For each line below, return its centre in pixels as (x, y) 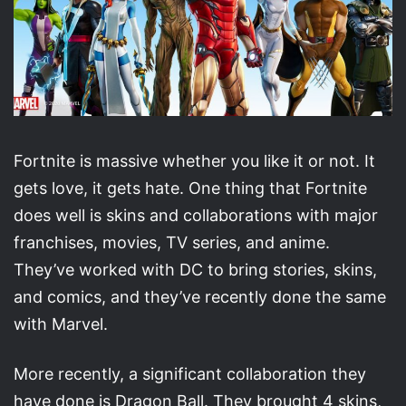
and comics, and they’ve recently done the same (200, 296)
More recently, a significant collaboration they (190, 373)
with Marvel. (61, 324)
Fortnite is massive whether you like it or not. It (194, 160)
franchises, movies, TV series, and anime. (172, 242)
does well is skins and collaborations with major (196, 215)
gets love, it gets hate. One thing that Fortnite (190, 188)
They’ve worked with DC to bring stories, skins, (195, 269)
